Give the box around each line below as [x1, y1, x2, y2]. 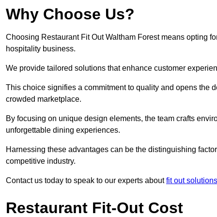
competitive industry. [6, 157, 76, 166]
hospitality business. [6, 45, 76, 53]
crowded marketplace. [6, 95, 81, 104]
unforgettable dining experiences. [6, 126, 120, 135]
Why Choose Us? [6, 5, 135, 23]
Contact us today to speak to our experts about [6, 176, 166, 185]
